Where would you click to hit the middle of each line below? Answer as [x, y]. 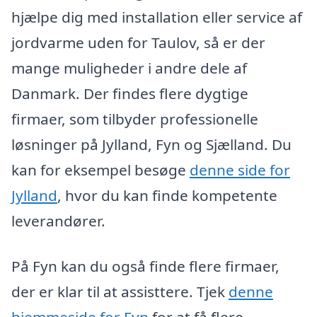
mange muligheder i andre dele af [129, 68]
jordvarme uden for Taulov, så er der [138, 43]
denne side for [240, 170]
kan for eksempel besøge [100, 170]
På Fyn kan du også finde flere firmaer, [145, 266]
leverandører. [58, 221]
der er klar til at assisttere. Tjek [120, 291]
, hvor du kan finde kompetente [167, 196]
